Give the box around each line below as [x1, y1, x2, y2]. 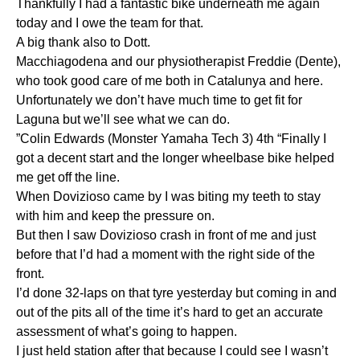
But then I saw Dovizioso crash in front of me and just [16, 227, 316, 242]
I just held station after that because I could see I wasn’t [16, 343, 328, 358]
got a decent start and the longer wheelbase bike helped [16, 150, 334, 165]
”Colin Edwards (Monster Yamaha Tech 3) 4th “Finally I [16, 131, 326, 145]
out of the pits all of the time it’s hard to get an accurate [16, 305, 323, 319]
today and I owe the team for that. [16, 15, 203, 30]
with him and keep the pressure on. [16, 208, 215, 223]
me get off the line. [16, 170, 120, 184]
